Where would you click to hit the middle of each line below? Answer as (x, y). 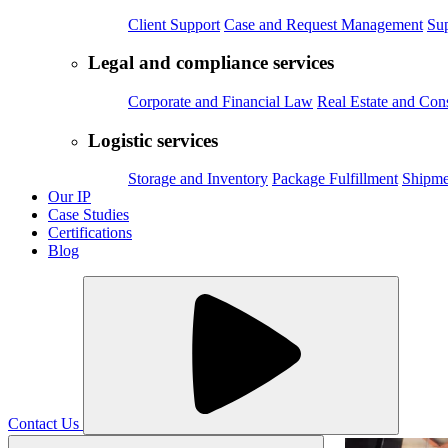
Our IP (69, 197)
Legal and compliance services (211, 63)
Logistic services (153, 140)
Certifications (90, 233)
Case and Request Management (323, 24)
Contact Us (45, 424)
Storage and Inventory (198, 179)
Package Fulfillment (335, 179)
